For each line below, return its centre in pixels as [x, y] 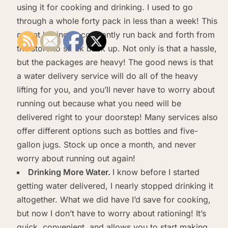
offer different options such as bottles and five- [107, 131]
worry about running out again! [76, 158]
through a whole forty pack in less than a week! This [117, 21]
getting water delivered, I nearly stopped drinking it [115, 186]
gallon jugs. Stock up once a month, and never [106, 144]
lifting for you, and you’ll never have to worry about [116, 89]
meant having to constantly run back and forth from [116, 34]
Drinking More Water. [70, 172]
